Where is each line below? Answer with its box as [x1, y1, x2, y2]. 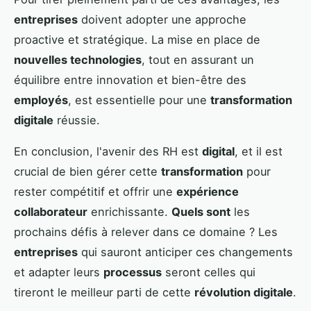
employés [14, 92, 68, 107]
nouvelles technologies [14, 52, 142, 67]
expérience [176, 184, 239, 199]
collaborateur [14, 204, 87, 219]
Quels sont [171, 204, 230, 219]
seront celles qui [162, 264, 255, 279]
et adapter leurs [14, 264, 103, 279]
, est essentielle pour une [68, 92, 210, 107]
